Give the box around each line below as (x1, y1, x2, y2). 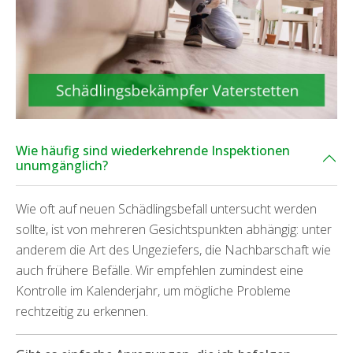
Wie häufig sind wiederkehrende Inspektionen (16, 141, 290, 159)
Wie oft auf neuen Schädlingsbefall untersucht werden (16, 199, 317, 217)
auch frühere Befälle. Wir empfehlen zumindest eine (16, 261, 303, 279)
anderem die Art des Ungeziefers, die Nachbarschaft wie (16, 240, 331, 258)
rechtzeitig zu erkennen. (16, 302, 148, 320)
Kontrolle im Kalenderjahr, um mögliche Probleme (16, 281, 291, 299)
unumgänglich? (16, 156, 108, 174)
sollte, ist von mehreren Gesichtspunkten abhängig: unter (16, 220, 332, 238)
